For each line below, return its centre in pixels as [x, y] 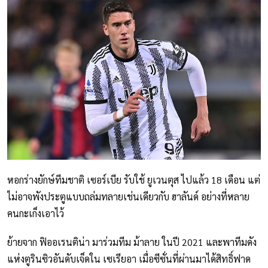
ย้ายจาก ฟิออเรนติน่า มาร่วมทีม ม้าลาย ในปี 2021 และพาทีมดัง [132, 242]
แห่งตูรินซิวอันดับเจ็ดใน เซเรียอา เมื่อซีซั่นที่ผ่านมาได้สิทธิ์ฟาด [129, 259]
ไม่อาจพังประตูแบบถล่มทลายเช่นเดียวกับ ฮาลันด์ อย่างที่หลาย [128, 197]
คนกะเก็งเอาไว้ [36, 214]
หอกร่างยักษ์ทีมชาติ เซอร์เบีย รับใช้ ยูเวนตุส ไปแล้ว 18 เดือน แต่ [134, 180]
